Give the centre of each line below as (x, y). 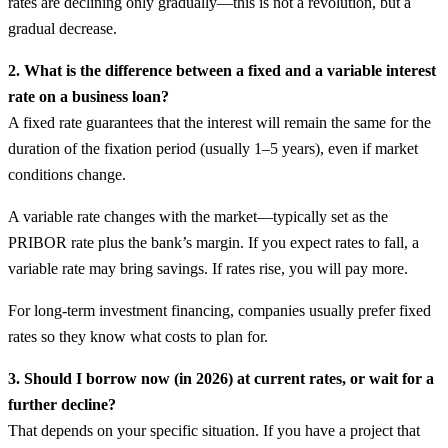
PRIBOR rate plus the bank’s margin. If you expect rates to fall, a (213, 242)
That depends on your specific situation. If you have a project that (214, 430)
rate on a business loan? (88, 96)
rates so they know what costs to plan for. (138, 336)
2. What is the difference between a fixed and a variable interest (222, 70)
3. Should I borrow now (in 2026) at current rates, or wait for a (221, 378)
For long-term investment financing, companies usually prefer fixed (219, 310)
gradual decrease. (62, 28)
